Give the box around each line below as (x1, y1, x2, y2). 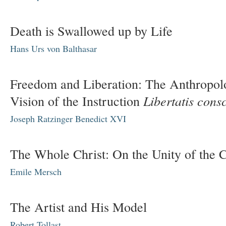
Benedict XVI (75, 112, 126, 125)
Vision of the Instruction (10, 92, 143, 109)
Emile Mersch (10, 165, 62, 178)
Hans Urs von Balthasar (10, 42, 97, 54)
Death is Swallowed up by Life (10, 22, 173, 39)
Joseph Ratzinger (10, 112, 73, 125)
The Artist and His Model (10, 198, 147, 215)
